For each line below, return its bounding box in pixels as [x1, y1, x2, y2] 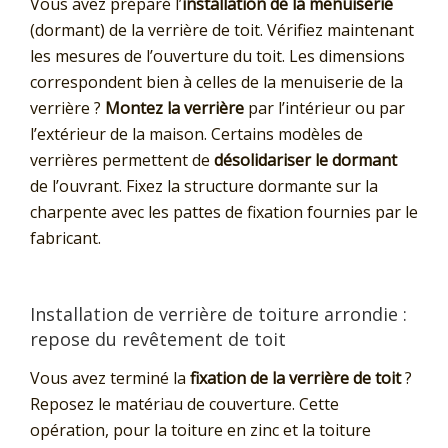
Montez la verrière [105, 96, 248, 119]
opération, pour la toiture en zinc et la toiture [30, 419, 371, 442]
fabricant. [30, 226, 101, 249]
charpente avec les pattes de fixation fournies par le [30, 200, 418, 223]
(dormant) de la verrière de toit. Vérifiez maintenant [30, 18, 414, 41]
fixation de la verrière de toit [190, 367, 405, 390]
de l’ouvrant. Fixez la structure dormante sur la [30, 174, 378, 197]
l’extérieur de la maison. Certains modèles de [30, 122, 363, 145]
